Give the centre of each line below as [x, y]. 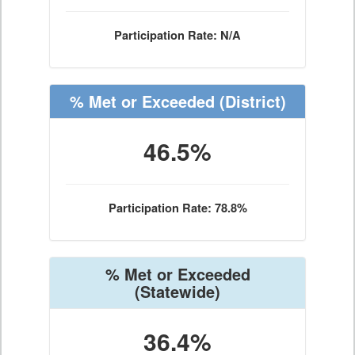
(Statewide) [177, 291]
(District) [250, 101]
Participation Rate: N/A [177, 35]
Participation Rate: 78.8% [177, 208]
